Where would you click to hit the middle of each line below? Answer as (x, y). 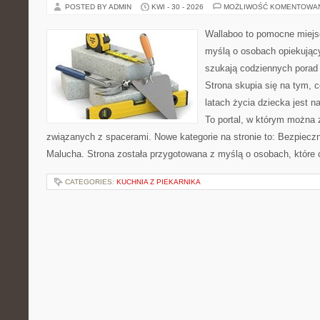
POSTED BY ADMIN (99, 7)
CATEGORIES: (91, 182)
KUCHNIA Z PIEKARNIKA (159, 182)
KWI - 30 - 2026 (177, 7)
